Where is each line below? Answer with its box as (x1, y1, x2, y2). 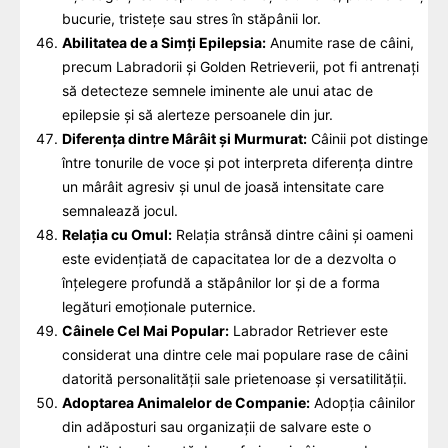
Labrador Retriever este (229, 321, 388, 339)
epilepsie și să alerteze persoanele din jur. (62, 105, 333, 123)
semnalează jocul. (62, 201, 178, 219)
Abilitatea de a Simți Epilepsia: (62, 33, 266, 51)
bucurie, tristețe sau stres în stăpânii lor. (62, 9, 321, 27)
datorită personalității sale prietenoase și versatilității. (62, 369, 407, 387)
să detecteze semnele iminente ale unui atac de (62, 81, 373, 99)
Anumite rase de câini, (266, 33, 414, 51)
